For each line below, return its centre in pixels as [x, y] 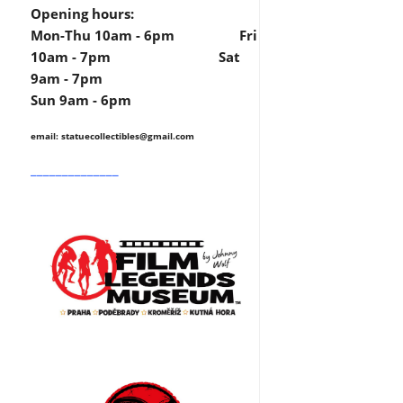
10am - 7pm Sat [135, 56]
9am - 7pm [66, 78]
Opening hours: [82, 13]
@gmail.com [166, 135]
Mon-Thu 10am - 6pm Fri [143, 35]
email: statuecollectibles [85, 135]
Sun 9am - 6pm [82, 99]
